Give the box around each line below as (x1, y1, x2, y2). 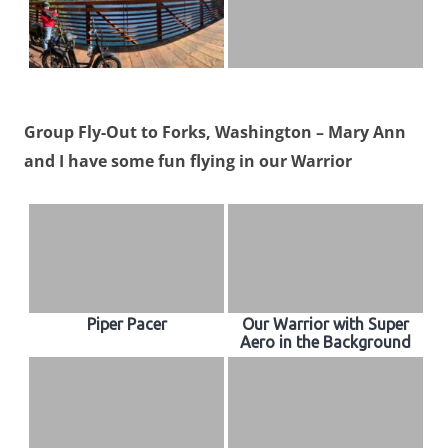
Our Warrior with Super (242, 315, 409, 334)
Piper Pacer (86, 315, 167, 334)
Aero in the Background (240, 333, 411, 352)
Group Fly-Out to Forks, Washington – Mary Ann (24, 121, 406, 144)
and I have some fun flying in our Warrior (24, 150, 352, 173)
